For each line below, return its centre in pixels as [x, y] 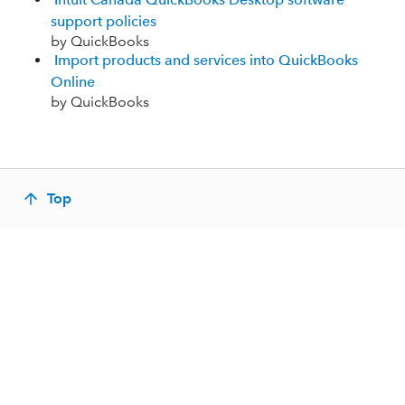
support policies [104, 21]
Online [73, 82]
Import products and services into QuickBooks [206, 60]
